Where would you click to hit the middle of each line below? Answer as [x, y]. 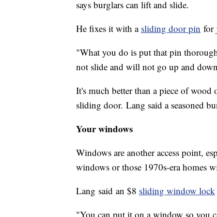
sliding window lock [177, 191]
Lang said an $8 [108, 191]
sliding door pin [171, 29]
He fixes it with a [108, 29]
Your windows [104, 129]
